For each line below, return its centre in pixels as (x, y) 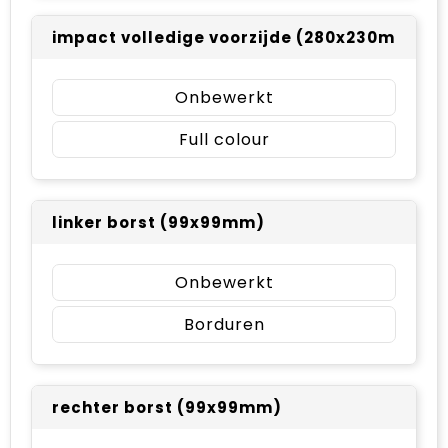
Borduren (224, 324)
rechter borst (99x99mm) (167, 407)
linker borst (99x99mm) (158, 222)
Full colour (224, 139)
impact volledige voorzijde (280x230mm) (236, 37)
